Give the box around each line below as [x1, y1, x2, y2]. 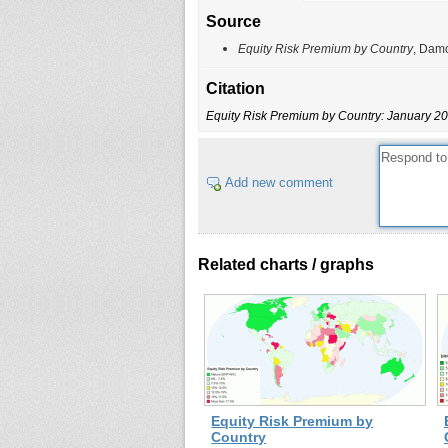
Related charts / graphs [198, 255, 374, 273]
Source [205, 12, 261, 30]
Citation [205, 80, 265, 98]
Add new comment [224, 174, 333, 190]
